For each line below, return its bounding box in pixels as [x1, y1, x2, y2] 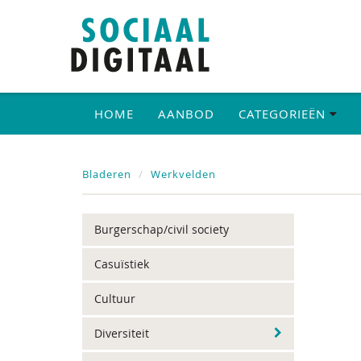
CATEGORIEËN [239, 106, 330, 122]
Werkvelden [151, 167, 216, 181]
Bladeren [82, 167, 131, 181]
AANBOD [158, 106, 214, 122]
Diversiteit [94, 326, 149, 341]
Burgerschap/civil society [94, 222, 229, 237]
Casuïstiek [94, 256, 149, 272]
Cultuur [94, 291, 135, 306]
